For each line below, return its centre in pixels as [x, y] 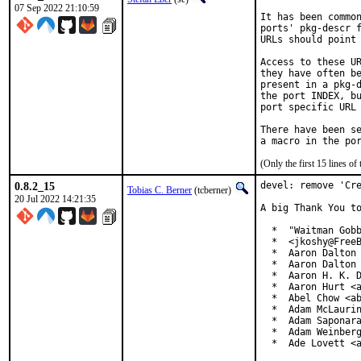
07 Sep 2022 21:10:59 [57, 8]
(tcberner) [213, 190]
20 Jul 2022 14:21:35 [55, 199]
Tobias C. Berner [160, 190]
